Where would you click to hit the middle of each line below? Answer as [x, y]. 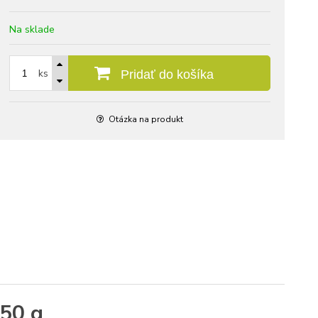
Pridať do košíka [165, 75]
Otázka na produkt [146, 119]
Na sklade [32, 29]
